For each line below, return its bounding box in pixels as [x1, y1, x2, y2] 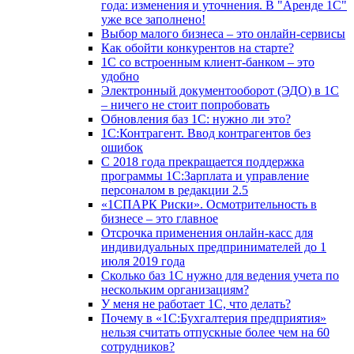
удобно [101, 70, 139, 84]
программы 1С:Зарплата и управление [101, 169, 309, 183]
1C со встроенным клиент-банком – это [101, 55, 314, 70]
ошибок [101, 141, 143, 155]
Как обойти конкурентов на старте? [101, 41, 294, 55]
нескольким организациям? [101, 283, 249, 297]
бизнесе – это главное [101, 212, 218, 226]
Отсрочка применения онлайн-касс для [101, 226, 313, 240]
